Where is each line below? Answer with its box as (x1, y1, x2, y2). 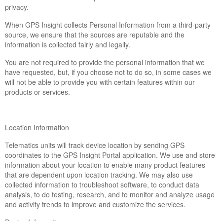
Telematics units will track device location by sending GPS (5, 140, 184, 150)
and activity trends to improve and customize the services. (5, 199, 185, 209)
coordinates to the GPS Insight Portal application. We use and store (5, 150, 215, 160)
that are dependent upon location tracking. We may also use (5, 170, 193, 180)
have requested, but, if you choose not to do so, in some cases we (5, 67, 212, 77)
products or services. (5, 87, 70, 97)
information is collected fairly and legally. (5, 39, 130, 49)
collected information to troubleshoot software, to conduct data (5, 180, 199, 189)
